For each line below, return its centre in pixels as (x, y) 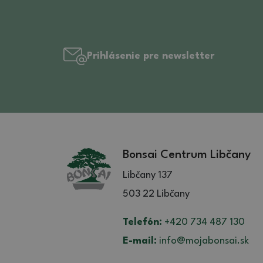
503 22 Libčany (156, 194)
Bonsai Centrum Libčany (187, 155)
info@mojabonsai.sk (203, 241)
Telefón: (142, 222)
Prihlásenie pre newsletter (151, 56)
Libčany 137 (148, 175)
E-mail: (140, 241)
